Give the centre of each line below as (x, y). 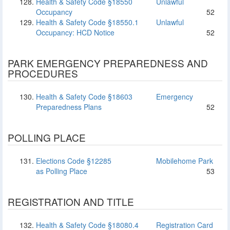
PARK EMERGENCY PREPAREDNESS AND (108, 63)
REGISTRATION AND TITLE (71, 202)
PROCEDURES (43, 73)
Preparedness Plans (69, 107)
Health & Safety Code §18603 (84, 97)
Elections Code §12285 (74, 161)
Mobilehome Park (184, 161)
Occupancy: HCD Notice (75, 32)
